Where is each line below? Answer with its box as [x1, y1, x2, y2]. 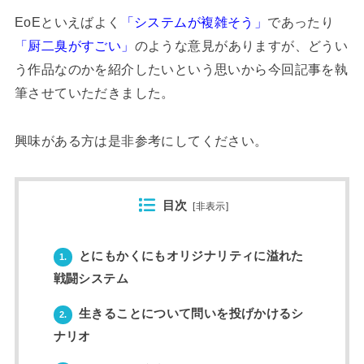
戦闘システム [53, 271, 128, 285]
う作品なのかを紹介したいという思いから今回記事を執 [14, 62, 349, 77]
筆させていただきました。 [14, 85, 175, 101]
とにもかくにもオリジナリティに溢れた [75, 249, 304, 262]
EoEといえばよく [14, 15, 121, 30]
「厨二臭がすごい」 [14, 38, 135, 54]
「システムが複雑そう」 [120, 15, 268, 30]
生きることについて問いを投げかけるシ [75, 306, 304, 320]
